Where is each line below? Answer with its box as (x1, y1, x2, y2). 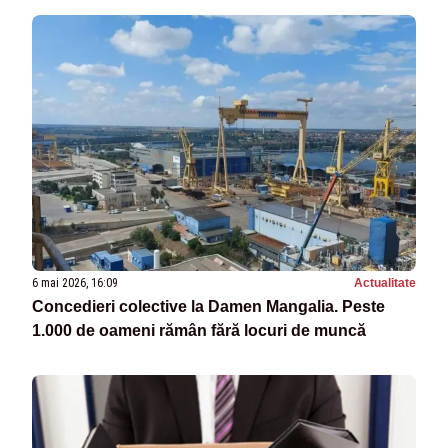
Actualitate (354, 275, 416, 290)
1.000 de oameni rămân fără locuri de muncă (32, 321, 366, 339)
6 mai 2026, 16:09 (32, 275, 118, 290)
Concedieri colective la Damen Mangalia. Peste (32, 297, 385, 315)
